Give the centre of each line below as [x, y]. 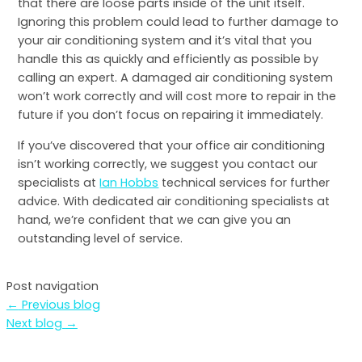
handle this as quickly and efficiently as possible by [168, 59]
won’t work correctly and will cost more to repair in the [177, 97]
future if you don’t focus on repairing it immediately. [171, 115]
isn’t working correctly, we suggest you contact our [168, 164]
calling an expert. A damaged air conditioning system [176, 78]
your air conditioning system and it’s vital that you [165, 41]
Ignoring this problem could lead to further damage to [179, 22]
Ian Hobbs [129, 182]
